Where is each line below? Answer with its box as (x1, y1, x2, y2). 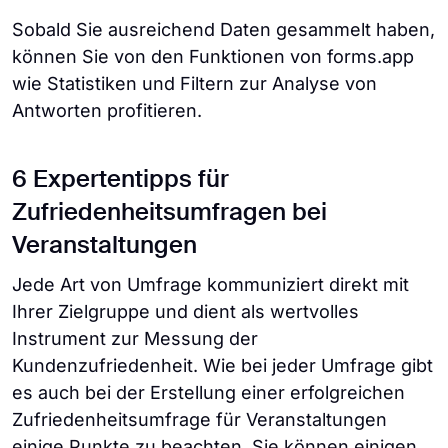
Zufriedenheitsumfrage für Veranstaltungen (12, 409, 387, 431)
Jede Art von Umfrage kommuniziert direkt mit (12, 274, 409, 296)
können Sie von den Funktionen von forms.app (12, 46, 414, 68)
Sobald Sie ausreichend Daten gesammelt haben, (12, 19, 435, 41)
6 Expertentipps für (12, 168, 229, 193)
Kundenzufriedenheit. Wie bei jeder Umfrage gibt (12, 355, 433, 377)
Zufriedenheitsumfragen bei (12, 201, 327, 226)
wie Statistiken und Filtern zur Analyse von (12, 73, 377, 95)
